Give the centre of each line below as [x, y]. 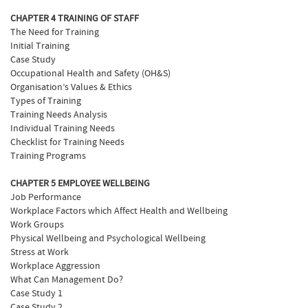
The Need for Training [55, 32]
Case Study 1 [36, 294]
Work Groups [37, 225]
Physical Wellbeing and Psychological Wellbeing [108, 239]
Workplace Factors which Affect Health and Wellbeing [119, 211]
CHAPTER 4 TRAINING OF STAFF [75, 19]
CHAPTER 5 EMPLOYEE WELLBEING [80, 184]
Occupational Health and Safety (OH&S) [90, 74]
